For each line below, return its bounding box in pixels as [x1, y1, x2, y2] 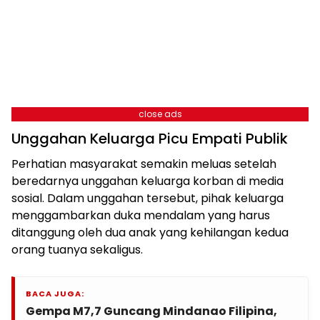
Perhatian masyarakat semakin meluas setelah [11, 156, 276, 173]
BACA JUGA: [26, 288, 84, 300]
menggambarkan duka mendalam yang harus [11, 207, 270, 224]
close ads [138, 108, 182, 121]
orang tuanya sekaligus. [11, 241, 143, 259]
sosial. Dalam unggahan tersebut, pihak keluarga [11, 190, 284, 207]
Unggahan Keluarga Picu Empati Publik [11, 129, 288, 149]
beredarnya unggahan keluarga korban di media [11, 173, 284, 190]
